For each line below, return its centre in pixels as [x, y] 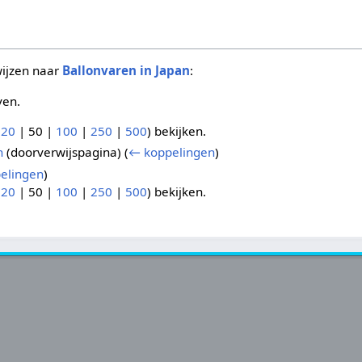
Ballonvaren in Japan [126, 71]
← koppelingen [171, 152]
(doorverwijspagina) [63, 152]
